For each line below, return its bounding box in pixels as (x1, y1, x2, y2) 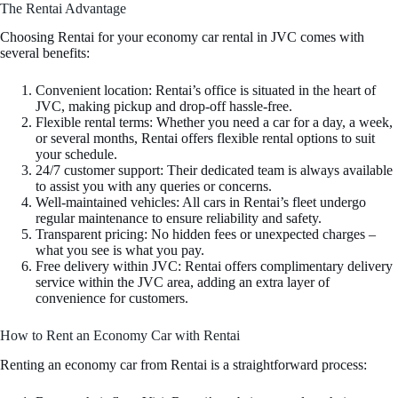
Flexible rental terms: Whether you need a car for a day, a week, (36, 115, 393, 131)
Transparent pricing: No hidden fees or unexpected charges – (36, 227, 376, 243)
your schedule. (36, 147, 117, 163)
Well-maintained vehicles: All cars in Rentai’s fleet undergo (36, 195, 366, 211)
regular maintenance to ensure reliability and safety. (36, 211, 322, 227)
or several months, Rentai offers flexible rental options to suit (36, 131, 375, 147)
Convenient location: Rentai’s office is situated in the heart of (36, 83, 376, 99)
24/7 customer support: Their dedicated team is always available (36, 163, 393, 179)
